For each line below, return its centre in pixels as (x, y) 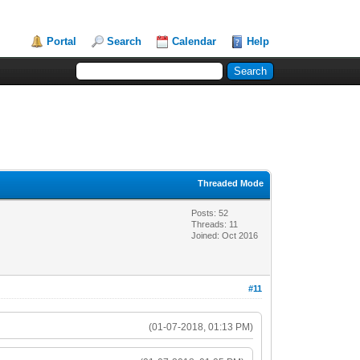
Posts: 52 (210, 213)
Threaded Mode (231, 183)
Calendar (194, 41)
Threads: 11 (215, 224)
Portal (62, 41)
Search (125, 41)
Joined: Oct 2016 (225, 235)
